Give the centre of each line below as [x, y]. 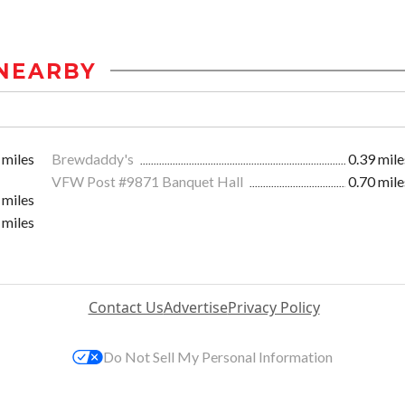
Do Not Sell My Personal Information [218, 356]
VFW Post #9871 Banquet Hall [149, 181]
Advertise [195, 307]
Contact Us [126, 307]
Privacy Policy [273, 307]
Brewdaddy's [94, 158]
